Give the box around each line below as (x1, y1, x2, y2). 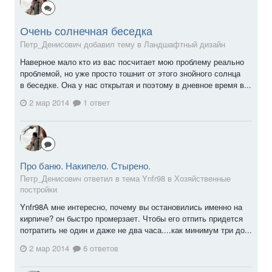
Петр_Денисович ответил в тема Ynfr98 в (20, 172, 174, 185)
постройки (20, 183, 57, 195)
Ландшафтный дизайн (144, 38, 225, 50)
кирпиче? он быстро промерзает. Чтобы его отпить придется (20, 212, 243, 225)
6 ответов (81, 242, 118, 254)
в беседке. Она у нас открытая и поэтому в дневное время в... (20, 78, 251, 90)
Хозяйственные (174, 172, 231, 185)
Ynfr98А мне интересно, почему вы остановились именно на (20, 201, 242, 213)
